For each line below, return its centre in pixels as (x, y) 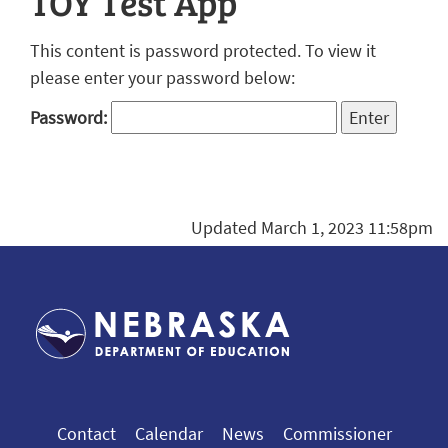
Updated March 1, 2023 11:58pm (312, 227)
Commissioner (337, 433)
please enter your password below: (162, 77)
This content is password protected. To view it (203, 50)
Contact (86, 433)
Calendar (168, 433)
